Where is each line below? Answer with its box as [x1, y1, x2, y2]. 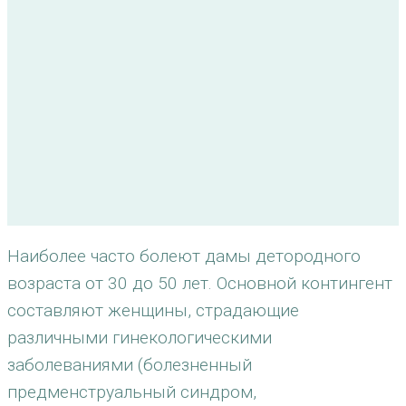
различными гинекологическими [7, 327, 272, 348]
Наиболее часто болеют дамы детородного [7, 246, 361, 266]
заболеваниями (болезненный [7, 354, 252, 375]
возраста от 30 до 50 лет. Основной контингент [7, 273, 392, 294]
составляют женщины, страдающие [7, 300, 299, 321]
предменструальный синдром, [7, 382, 256, 402]
